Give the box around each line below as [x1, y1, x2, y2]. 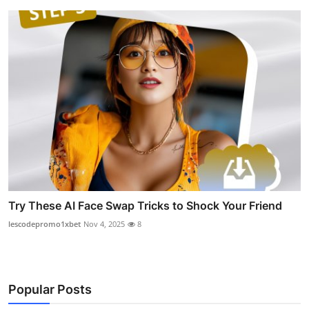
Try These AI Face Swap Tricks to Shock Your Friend [8, 199, 282, 212]
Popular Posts [8, 282, 92, 297]
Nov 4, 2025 [83, 219, 125, 229]
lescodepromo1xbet [8, 219, 81, 229]
